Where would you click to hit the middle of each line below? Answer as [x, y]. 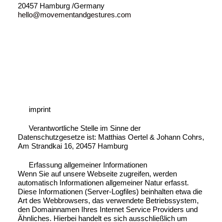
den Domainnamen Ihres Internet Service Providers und [108, 209]
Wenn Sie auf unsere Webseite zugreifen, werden [97, 173]
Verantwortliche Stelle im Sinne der [85, 128]
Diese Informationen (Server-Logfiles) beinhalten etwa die [110, 191]
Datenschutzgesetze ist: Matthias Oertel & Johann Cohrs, [111, 137]
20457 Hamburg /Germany [61, 6]
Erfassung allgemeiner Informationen [88, 165]
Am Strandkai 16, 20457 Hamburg [73, 146]
